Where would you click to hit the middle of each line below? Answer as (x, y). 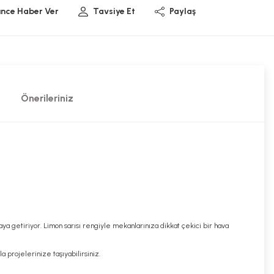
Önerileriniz (47, 98)
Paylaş (183, 11)
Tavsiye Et (114, 11)
